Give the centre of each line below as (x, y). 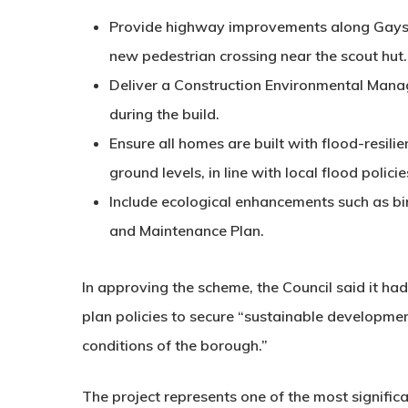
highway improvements (246, 26)
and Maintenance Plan (185, 230)
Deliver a (142, 85)
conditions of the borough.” (175, 345)
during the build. (164, 114)
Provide (138, 26)
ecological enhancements (248, 201)
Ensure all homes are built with (215, 143)
